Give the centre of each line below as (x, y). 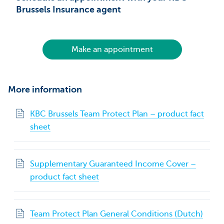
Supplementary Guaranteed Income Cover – (113, 164)
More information (45, 90)
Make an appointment (112, 50)
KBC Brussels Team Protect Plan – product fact (117, 114)
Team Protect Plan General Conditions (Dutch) (116, 214)
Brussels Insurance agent (68, 10)
